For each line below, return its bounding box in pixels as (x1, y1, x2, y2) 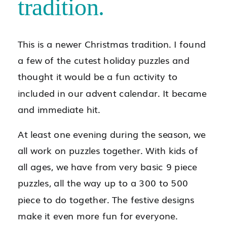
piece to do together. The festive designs (18, 192, 195, 206)
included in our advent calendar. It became (18, 85, 207, 99)
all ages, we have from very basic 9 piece (18, 159, 198, 173)
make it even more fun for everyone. (18, 208, 177, 222)
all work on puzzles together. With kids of (18, 143, 198, 157)
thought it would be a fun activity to (18, 69, 177, 83)
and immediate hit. (18, 101, 100, 116)
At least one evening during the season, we (18, 126, 206, 140)
